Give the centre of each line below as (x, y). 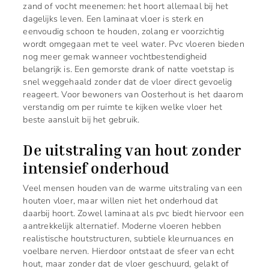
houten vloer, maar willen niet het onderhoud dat (120, 200)
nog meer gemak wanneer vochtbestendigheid (115, 56)
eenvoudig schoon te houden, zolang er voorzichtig (124, 31)
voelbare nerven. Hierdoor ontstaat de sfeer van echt (128, 251)
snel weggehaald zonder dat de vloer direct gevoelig (128, 81)
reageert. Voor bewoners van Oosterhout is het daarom (133, 94)
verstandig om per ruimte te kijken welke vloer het (123, 107)
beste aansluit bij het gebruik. (81, 119)
